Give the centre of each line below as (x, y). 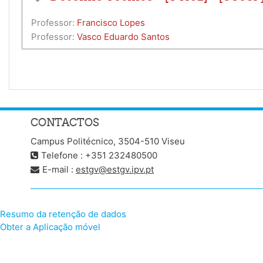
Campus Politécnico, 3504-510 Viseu (108, 141)
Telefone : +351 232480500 (99, 155)
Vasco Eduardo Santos (123, 37)
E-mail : (59, 169)
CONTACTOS (65, 122)
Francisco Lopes (111, 23)
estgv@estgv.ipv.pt (115, 169)
